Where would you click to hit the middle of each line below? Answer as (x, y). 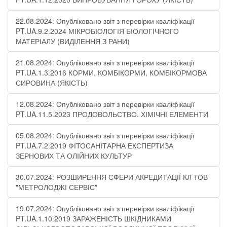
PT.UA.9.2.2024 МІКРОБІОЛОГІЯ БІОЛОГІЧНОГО (97, 31)
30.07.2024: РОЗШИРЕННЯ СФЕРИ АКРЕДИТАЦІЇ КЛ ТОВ (112, 177)
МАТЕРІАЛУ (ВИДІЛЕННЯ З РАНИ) (73, 41)
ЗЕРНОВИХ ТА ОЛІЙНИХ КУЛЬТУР (74, 156)
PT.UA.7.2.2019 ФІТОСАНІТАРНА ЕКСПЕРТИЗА (94, 145)
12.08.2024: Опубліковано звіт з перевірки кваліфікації (105, 104)
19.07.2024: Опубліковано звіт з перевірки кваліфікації (105, 208)
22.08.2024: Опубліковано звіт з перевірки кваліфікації (105, 21)
